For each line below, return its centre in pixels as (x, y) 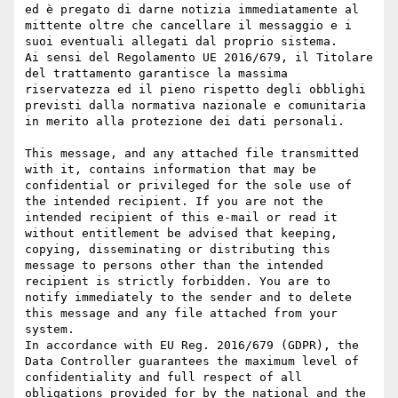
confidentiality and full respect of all (163, 378)
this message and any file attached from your (181, 314)
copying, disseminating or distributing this (178, 250)
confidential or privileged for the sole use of (188, 186)
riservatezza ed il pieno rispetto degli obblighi (195, 90)
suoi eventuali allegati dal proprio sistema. (181, 42)
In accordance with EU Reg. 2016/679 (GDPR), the (192, 346)
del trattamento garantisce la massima (156, 74)
